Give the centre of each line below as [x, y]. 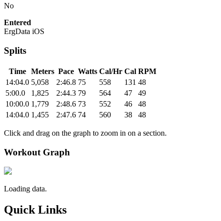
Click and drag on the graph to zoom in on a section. [85, 133]
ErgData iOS [24, 32]
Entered [18, 23]
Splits [15, 51]
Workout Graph [37, 152]
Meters [43, 71]
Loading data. [25, 189]
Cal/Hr [111, 71]
